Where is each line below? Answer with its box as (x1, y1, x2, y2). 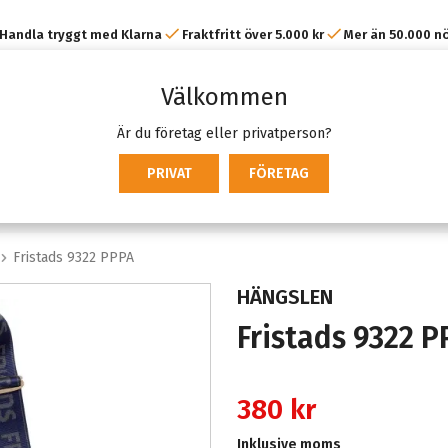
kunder (202, 67, 246, 82)
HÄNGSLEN (236, 285, 333, 309)
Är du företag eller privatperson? (116, 125, 332, 142)
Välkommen (160, 83, 288, 111)
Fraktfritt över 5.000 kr (181, 27, 324, 42)
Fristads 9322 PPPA (13, 249, 134, 266)
